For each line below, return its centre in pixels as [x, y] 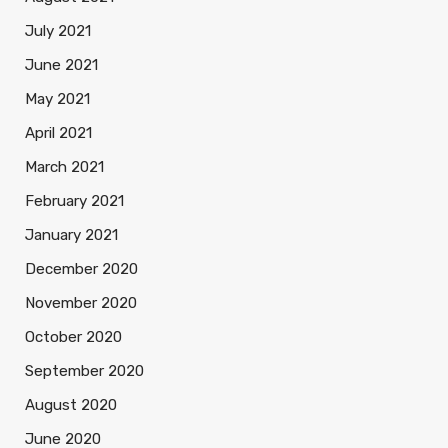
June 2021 [61, 65]
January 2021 [71, 235]
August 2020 [71, 405]
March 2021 [64, 167]
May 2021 [57, 99]
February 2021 [74, 201]
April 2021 [58, 133]
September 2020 [84, 371]
